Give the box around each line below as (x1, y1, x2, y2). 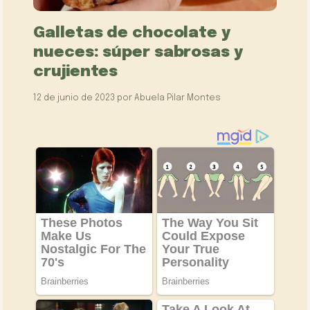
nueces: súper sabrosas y (33, 44, 243, 61)
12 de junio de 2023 (33, 93, 116, 103)
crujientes (33, 64, 118, 80)
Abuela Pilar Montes (134, 93, 221, 103)
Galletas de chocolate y (33, 25, 230, 42)
